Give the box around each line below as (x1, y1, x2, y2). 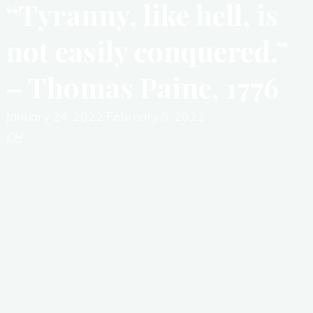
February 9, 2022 (106, 108, 205, 124)
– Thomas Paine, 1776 (6, 68, 279, 105)
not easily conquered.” (6, 32, 288, 69)
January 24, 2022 (6, 108, 106, 124)
